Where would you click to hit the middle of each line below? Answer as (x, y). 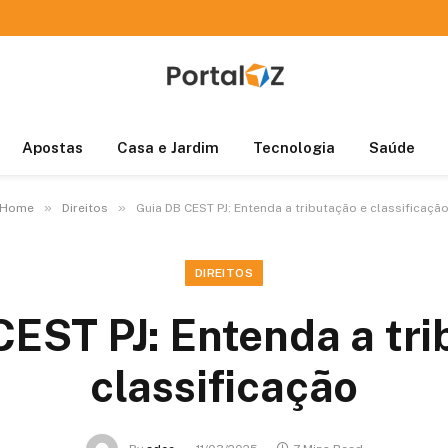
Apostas (52, 147)
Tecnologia (293, 147)
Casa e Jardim (167, 147)
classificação (224, 386)
